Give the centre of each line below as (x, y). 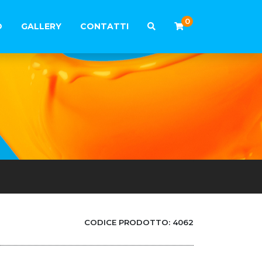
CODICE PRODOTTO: (128, 222)
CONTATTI (104, 27)
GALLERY (41, 27)
